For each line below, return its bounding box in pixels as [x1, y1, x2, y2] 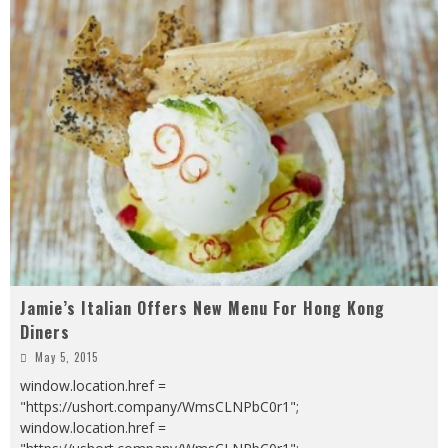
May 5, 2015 [35, 348, 98, 365]
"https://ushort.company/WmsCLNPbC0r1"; [20, 396, 299, 416]
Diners [20, 319, 70, 344]
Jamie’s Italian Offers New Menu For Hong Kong [20, 295, 385, 320]
